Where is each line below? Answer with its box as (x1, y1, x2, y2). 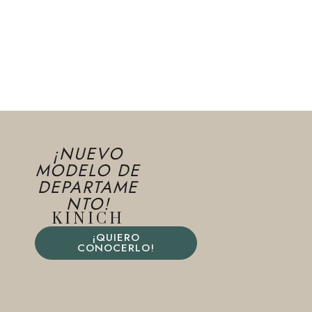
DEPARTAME (38, 175, 139, 199)
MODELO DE (36, 158, 141, 182)
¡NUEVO (52, 141, 123, 166)
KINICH (51, 210, 125, 228)
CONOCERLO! (77, 240, 155, 256)
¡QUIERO (92, 230, 140, 245)
